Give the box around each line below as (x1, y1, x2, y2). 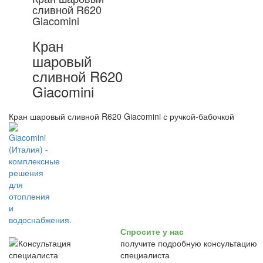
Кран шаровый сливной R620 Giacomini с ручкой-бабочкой (9, 110, 234, 122)
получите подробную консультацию (120, 237, 257, 249)
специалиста (120, 249, 170, 261)
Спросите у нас (120, 225, 184, 237)
